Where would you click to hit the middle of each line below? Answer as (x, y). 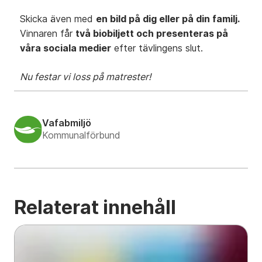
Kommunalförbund (81, 135)
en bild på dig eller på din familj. (168, 19)
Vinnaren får (48, 33)
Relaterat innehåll (95, 208)
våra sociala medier (65, 48)
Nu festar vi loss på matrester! (85, 77)
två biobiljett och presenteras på (152, 33)
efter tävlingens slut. (157, 48)
